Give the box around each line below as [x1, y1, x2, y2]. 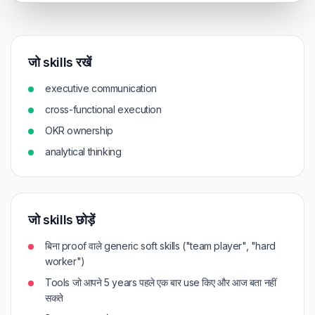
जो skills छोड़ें [28, 212, 95, 227]
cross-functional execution [45, 103, 162, 115]
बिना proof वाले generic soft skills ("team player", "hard [45, 240, 276, 252]
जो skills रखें [28, 55, 91, 70]
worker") [45, 255, 85, 267]
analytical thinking [45, 146, 122, 157]
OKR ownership [45, 124, 113, 136]
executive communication [45, 82, 157, 94]
